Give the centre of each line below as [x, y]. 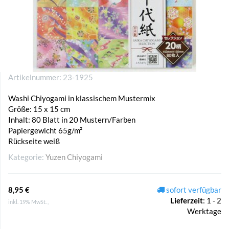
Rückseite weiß [34, 141]
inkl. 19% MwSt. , [28, 202]
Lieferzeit [187, 200]
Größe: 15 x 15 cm [39, 109]
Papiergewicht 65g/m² [45, 130]
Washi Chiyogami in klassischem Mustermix [82, 98]
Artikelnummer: [36, 77]
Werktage [204, 211]
